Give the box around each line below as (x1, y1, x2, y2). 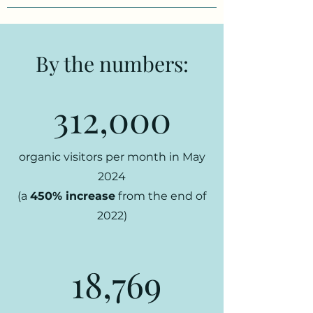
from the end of (115, 189, 206, 203)
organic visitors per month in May (18, 150, 205, 163)
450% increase (30, 189, 115, 203)
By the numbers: (35, 50, 189, 78)
